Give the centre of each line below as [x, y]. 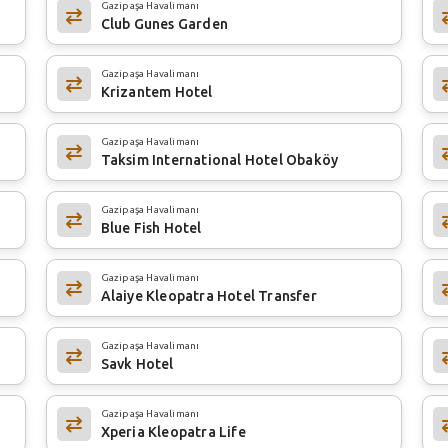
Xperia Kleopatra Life [173, 431]
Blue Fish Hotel [151, 227]
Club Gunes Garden [164, 23]
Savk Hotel [137, 363]
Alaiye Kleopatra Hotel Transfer [208, 295]
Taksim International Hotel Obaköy [219, 159]
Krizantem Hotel [156, 91]
